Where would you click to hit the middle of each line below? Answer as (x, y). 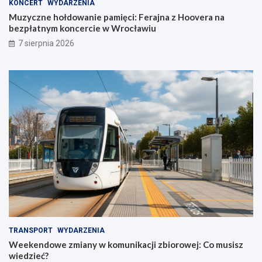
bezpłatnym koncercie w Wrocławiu (82, 28)
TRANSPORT (31, 231)
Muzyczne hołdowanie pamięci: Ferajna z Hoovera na (117, 17)
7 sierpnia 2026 (46, 44)
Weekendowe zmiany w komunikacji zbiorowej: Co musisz (126, 245)
